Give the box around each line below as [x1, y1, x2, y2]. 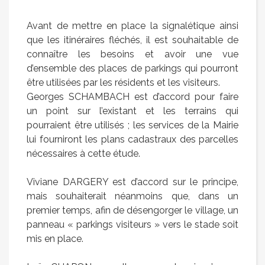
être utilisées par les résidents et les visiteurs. [27, 77, 220, 89]
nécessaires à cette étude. [27, 148, 140, 160]
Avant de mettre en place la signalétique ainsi [27, 20, 238, 32]
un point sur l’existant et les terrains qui [27, 105, 238, 117]
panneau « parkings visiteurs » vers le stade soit [27, 219, 238, 231]
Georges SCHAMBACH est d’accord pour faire [27, 91, 238, 103]
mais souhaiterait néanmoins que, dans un [27, 190, 238, 202]
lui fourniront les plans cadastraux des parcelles [27, 134, 238, 146]
